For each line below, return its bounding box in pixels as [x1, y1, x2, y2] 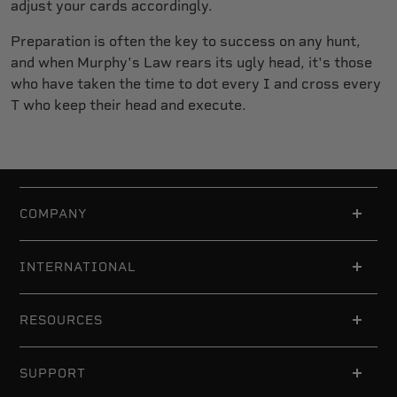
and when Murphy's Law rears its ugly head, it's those [11, 54, 372, 72]
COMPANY [19, 206, 88, 222]
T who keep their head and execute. [11, 97, 246, 114]
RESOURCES [19, 313, 103, 328]
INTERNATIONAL [19, 260, 136, 275]
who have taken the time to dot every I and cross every [11, 75, 381, 93]
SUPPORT [19, 366, 86, 381]
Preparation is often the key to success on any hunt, [11, 33, 361, 51]
